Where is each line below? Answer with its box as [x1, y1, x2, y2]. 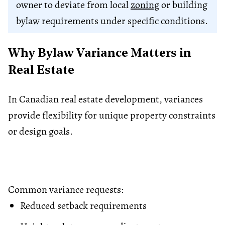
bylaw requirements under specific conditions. [16, 14, 208, 28]
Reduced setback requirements [20, 198, 147, 212]
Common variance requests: [8, 182, 124, 196]
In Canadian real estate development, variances [8, 92, 203, 106]
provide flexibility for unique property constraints [8, 108, 215, 122]
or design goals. [8, 124, 73, 138]
